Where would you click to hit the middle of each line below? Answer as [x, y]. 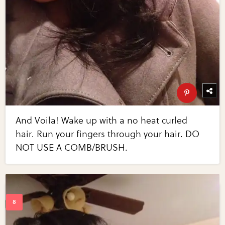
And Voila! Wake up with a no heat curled [102, 121]
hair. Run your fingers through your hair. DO [108, 134]
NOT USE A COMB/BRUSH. [72, 148]
